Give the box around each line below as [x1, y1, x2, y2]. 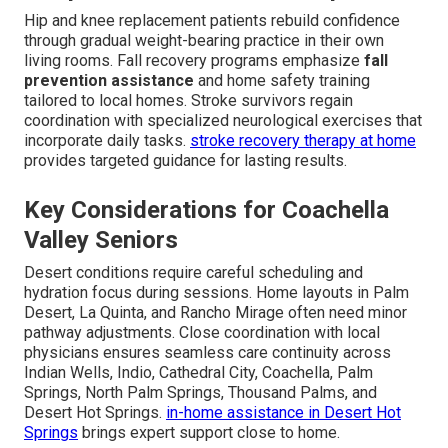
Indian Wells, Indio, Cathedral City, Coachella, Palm [24, 363, 373, 383]
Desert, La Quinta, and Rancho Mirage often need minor [24, 303, 407, 323]
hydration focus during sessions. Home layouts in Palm [24, 283, 409, 303]
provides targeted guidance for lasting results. [24, 151, 347, 171]
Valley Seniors [24, 226, 178, 255]
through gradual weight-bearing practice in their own [24, 31, 384, 51]
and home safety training [194, 71, 370, 91]
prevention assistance [24, 71, 194, 91]
